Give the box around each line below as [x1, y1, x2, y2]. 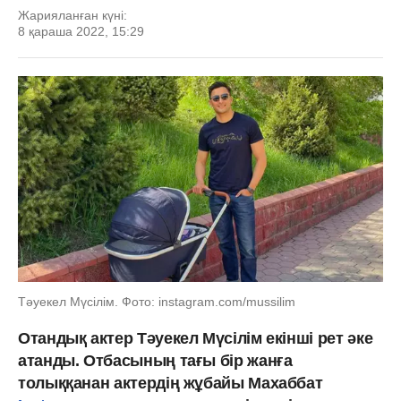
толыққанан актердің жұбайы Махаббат [18, 373, 323, 392]
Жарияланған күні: [18, 8, 127, 22]
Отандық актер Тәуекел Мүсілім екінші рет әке [18, 328, 373, 347]
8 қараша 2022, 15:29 [18, 24, 144, 38]
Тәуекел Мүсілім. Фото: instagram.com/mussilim [18, 294, 295, 309]
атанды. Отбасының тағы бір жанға [18, 351, 293, 370]
